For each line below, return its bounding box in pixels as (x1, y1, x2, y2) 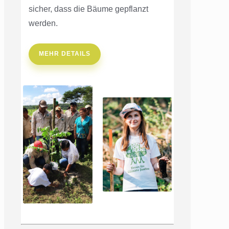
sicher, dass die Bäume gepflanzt (29, 4, 148, 13)
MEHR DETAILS (39, 50, 90, 58)
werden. (29, 18, 58, 28)
